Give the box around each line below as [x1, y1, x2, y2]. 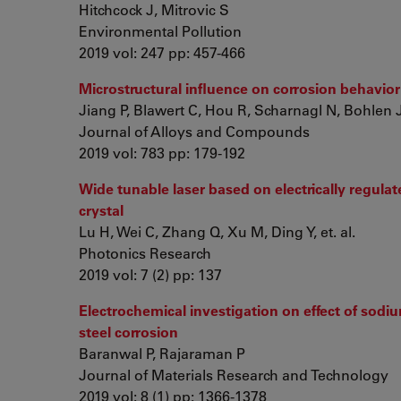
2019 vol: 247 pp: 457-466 [79, 43, 245, 62]
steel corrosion [79, 322, 178, 341]
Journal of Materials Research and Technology [79, 365, 388, 384]
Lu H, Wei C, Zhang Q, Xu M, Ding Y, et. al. [79, 222, 355, 241]
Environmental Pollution [79, 21, 242, 40]
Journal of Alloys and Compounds [79, 122, 310, 141]
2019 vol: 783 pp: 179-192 [79, 143, 245, 162]
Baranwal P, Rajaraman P [79, 344, 245, 363]
